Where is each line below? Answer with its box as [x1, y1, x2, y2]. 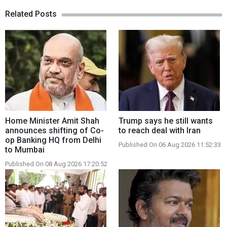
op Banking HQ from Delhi [5, 135, 101, 145]
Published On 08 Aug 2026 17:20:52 [5, 160, 107, 168]
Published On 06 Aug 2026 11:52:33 [119, 140, 221, 148]
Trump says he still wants [119, 116, 213, 126]
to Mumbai [5, 144, 45, 155]
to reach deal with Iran [119, 125, 201, 135]
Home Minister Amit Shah [5, 116, 99, 126]
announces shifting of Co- [5, 125, 104, 135]
